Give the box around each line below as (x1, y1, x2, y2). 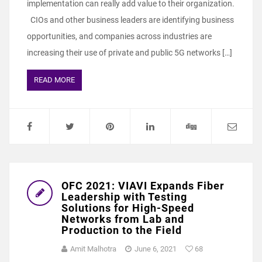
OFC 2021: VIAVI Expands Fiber (61, 179, 225, 192)
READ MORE (34, 75, 75, 84)
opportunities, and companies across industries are (27, 31, 212, 41)
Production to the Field (61, 223, 182, 236)
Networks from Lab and (61, 212, 184, 225)
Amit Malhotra (70, 244, 116, 253)
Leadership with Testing (61, 190, 187, 203)
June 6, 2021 (135, 244, 177, 253)
